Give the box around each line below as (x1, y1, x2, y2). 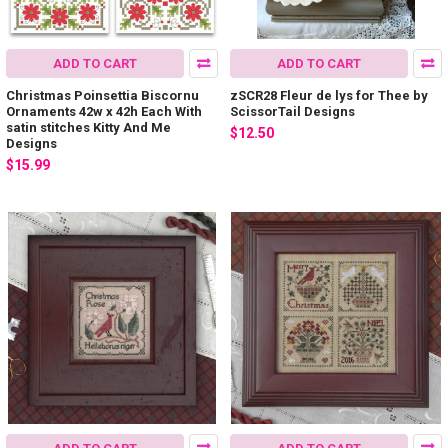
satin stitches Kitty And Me (6, 119, 171, 135)
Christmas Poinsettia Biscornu (6, 87, 199, 103)
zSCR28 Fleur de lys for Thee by (230, 87, 428, 103)
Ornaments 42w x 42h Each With (6, 103, 202, 119)
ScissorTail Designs (230, 103, 355, 119)
